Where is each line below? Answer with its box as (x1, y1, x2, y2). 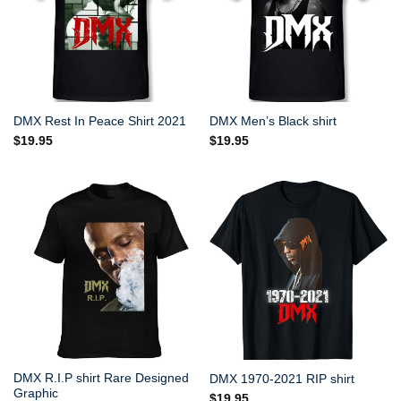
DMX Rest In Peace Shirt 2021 (13, 114, 186, 128)
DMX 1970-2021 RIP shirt (209, 371, 354, 386)
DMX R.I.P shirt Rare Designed (13, 371, 189, 386)
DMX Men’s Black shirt (209, 114, 337, 128)
